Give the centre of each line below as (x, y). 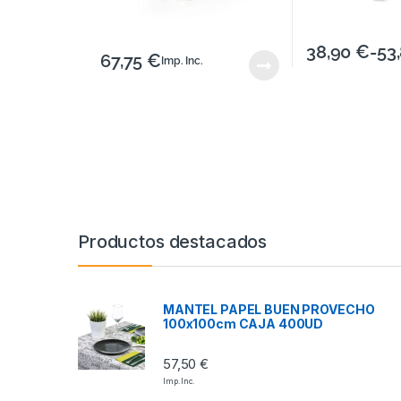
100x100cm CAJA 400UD (243, 324)
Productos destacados (173, 242)
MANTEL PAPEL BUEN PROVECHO (269, 310)
